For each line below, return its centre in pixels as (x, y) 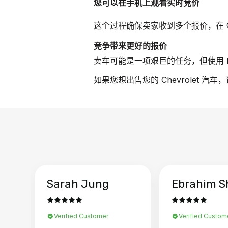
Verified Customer (81, 216)
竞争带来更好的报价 (130, 46)
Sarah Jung (78, 184)
